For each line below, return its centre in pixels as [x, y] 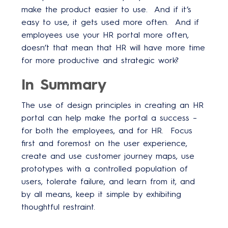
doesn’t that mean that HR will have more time [113, 47]
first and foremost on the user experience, [104, 143]
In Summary [64, 84]
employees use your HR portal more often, [105, 35]
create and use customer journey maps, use [108, 156]
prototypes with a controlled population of [105, 168]
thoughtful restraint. [58, 207]
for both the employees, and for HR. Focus [107, 130]
